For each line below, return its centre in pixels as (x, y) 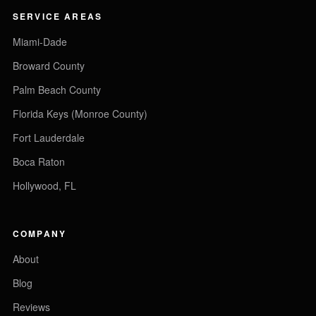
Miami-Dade (40, 42)
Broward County (49, 66)
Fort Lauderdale (49, 138)
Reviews (31, 307)
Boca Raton (39, 162)
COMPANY (40, 233)
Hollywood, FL (44, 186)
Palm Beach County (57, 90)
